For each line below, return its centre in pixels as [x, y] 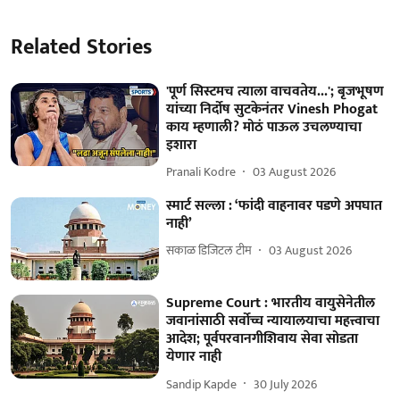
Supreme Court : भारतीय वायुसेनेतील [271, 304]
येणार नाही [194, 357]
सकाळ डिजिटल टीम [209, 250]
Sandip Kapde [202, 384]
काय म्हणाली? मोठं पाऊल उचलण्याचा [264, 127]
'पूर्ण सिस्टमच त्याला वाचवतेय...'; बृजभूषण [275, 91]
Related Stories [81, 47]
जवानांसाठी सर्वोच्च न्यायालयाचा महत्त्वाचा [273, 321]
